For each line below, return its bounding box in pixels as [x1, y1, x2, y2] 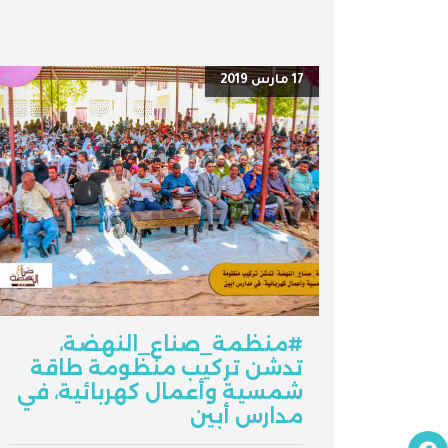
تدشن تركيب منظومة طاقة [30, 356, 303, 381]
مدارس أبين [190, 404, 303, 429]
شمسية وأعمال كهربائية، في [17, 380, 303, 405]
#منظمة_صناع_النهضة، [59, 332, 303, 357]
